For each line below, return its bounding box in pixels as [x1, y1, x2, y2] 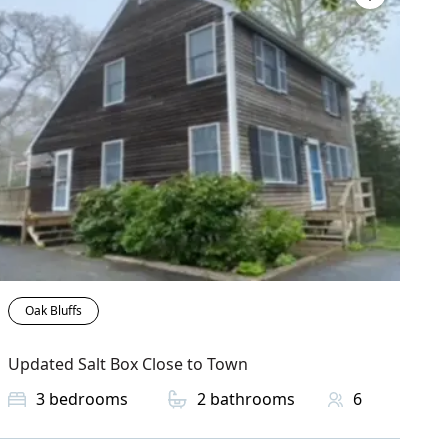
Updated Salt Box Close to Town [8, 353, 248, 376]
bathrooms [210, 388, 295, 411]
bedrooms [49, 388, 128, 411]
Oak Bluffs [25, 302, 82, 320]
